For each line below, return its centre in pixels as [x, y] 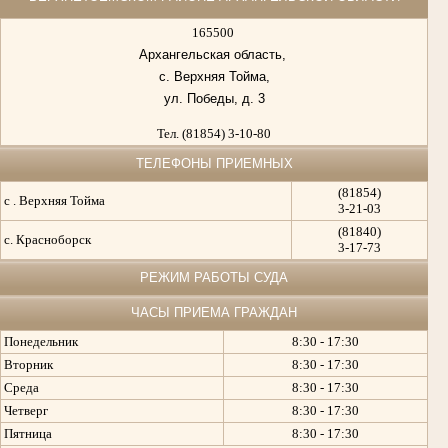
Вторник [28, 365]
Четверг [26, 411]
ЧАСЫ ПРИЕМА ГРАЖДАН [214, 313]
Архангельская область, [214, 55]
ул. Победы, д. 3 [214, 99]
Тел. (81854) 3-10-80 [214, 134]
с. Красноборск [47, 240]
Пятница [28, 434]
